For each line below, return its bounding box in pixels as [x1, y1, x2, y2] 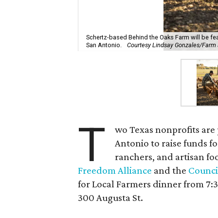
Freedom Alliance [78, 164, 152, 176]
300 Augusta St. [78, 192, 143, 203]
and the [152, 164, 188, 176]
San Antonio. [86, 41, 123, 49]
